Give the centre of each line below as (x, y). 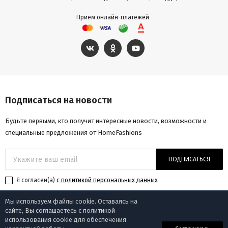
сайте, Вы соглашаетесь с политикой (60, 210)
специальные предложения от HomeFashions (74, 133)
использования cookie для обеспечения (66, 220)
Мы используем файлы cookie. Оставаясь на (71, 201)
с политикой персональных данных (107, 180)
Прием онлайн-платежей (113, 18)
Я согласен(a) (36, 180)
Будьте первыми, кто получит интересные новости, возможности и (106, 121)
